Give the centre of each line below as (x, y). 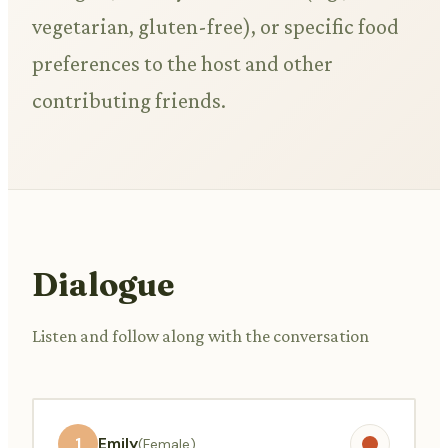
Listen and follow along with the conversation (200, 335)
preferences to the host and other (182, 64)
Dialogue (103, 284)
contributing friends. (129, 101)
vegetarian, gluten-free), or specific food (215, 27)
